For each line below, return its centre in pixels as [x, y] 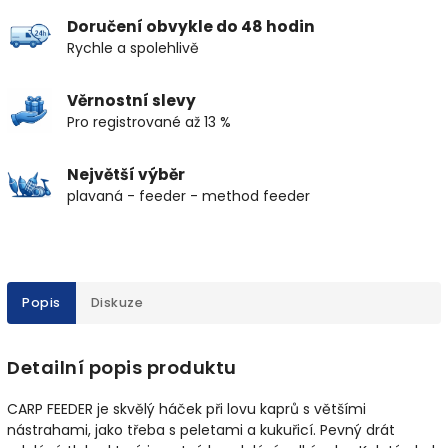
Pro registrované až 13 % [149, 121]
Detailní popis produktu [122, 367]
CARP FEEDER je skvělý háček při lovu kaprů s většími [186, 408]
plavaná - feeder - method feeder [188, 195]
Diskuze [116, 302]
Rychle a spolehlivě [133, 47]
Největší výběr [126, 174]
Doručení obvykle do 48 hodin [191, 26]
